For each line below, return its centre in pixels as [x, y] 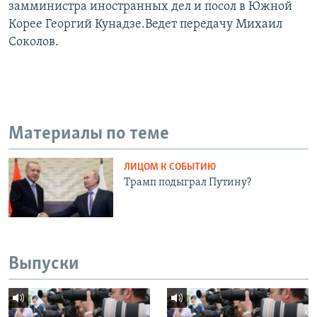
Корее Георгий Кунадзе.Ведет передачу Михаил [145, 24]
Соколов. [34, 42]
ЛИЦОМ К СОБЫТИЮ [170, 168]
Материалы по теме [89, 134]
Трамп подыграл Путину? [188, 183]
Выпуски [44, 264]
